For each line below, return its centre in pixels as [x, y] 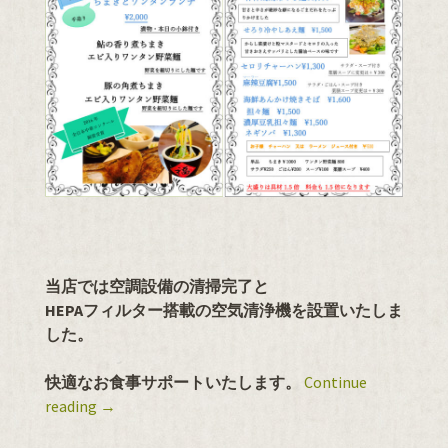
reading [72, 406]
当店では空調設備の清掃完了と [157, 286]
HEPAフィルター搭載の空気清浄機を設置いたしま [224, 310]
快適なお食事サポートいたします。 [173, 382]
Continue [335, 382]
